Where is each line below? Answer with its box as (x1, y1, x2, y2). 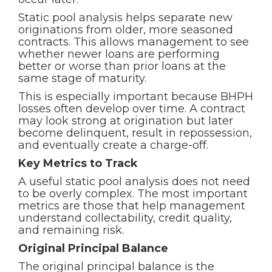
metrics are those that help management (18, 199, 245, 212)
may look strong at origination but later (18, 114, 233, 127)
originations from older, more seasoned (18, 23, 233, 36)
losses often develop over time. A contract (18, 102, 245, 115)
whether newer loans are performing (18, 47, 220, 61)
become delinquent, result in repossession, (18, 126, 252, 140)
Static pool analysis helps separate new (18, 11, 233, 24)
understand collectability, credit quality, (18, 211, 232, 225)
